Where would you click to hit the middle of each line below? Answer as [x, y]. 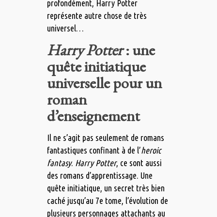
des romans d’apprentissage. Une [100, 176]
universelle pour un [104, 83]
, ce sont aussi [139, 163]
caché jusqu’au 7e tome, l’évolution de [107, 201]
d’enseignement [93, 116]
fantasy [59, 163]
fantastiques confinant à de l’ [94, 150]
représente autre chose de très [97, 16]
